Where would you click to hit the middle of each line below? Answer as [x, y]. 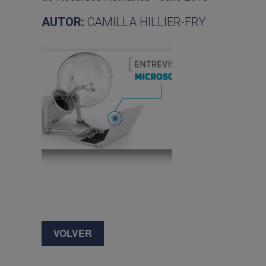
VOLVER [73, 233]
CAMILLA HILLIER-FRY [146, 22]
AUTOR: [64, 22]
